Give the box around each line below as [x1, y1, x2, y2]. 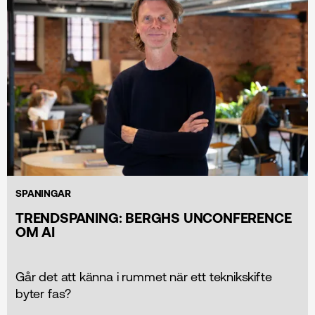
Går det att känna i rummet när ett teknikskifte [15, 269, 272, 284]
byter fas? [15, 285, 72, 301]
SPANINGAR [15, 187, 71, 199]
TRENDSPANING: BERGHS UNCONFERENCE [15, 209, 292, 226]
